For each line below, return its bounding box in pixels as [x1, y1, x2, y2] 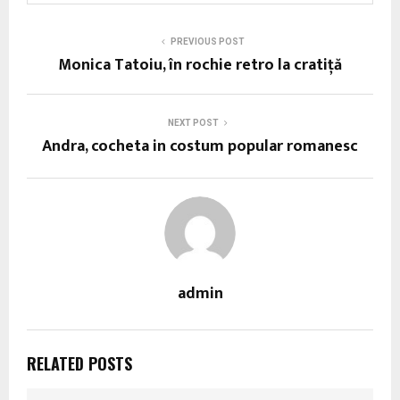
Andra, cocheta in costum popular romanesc [42, 132, 358, 160]
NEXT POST [167, 117, 219, 128]
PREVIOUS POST [170, 36, 245, 46]
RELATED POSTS [27, 351, 132, 375]
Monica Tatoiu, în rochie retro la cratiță [58, 51, 342, 79]
